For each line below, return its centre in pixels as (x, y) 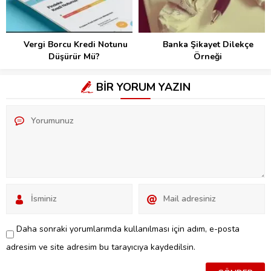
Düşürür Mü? (75, 56)
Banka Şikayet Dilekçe (208, 44)
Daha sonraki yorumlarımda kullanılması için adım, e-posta (128, 229)
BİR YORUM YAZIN (143, 87)
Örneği (208, 56)
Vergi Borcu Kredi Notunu (75, 44)
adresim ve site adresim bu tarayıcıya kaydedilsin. (101, 247)
